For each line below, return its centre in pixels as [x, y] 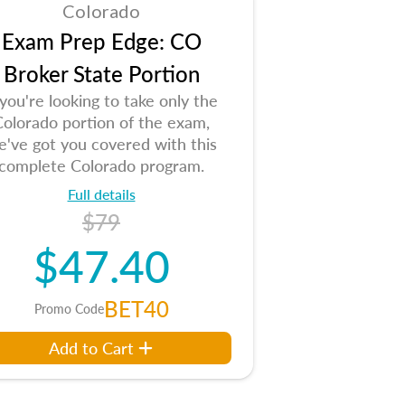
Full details [101, 194]
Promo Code [69, 308]
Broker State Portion [101, 73]
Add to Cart [91, 348]
